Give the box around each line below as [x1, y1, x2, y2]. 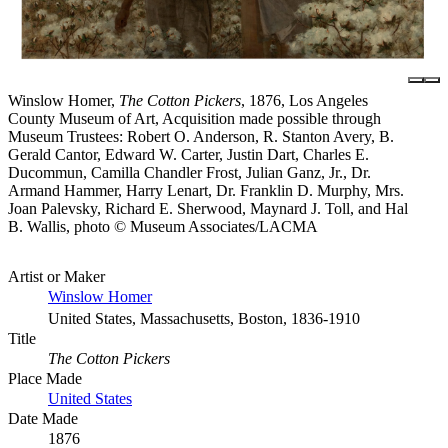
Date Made [8, 409, 78, 427]
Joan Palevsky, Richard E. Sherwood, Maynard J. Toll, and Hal [8, 199, 408, 217]
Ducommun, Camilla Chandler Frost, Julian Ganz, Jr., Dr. [8, 163, 371, 181]
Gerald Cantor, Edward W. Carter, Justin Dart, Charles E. [8, 145, 369, 163]
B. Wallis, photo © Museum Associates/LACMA [8, 217, 318, 235]
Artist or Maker [8, 267, 105, 285]
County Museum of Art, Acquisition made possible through [8, 109, 381, 127]
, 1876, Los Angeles [241, 91, 368, 109]
